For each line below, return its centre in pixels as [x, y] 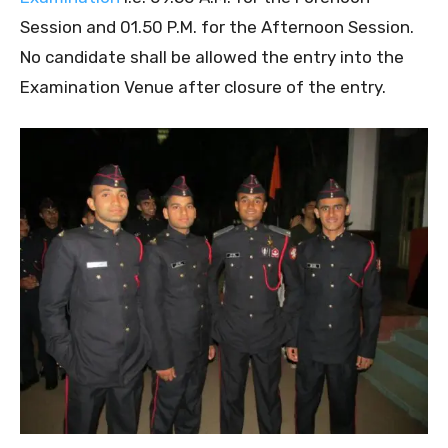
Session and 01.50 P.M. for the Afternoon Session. [217, 27]
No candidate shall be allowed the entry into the [212, 57]
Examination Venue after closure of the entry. [203, 87]
